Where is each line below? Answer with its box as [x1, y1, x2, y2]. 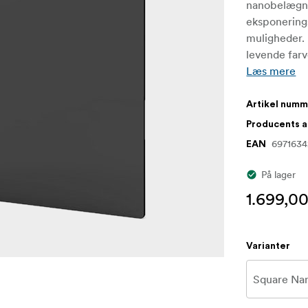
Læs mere [246, 64, 296, 78]
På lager [261, 168, 296, 181]
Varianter [246, 241, 291, 252]
